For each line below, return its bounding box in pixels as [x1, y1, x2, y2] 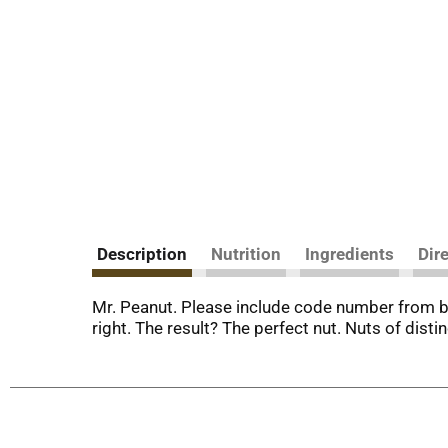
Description [97, 244, 187, 264]
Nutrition [211, 244, 281, 264]
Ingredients [305, 244, 394, 264]
